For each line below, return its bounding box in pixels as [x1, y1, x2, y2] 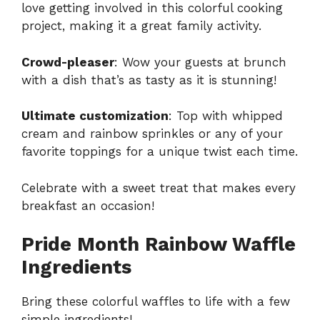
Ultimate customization [21, 109, 169, 124]
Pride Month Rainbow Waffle [21, 233, 296, 256]
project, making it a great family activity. [21, 19, 261, 34]
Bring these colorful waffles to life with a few [21, 294, 290, 309]
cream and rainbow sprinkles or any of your [21, 126, 283, 141]
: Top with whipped [169, 109, 283, 124]
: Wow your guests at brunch [114, 54, 286, 69]
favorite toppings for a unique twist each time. [21, 144, 298, 159]
